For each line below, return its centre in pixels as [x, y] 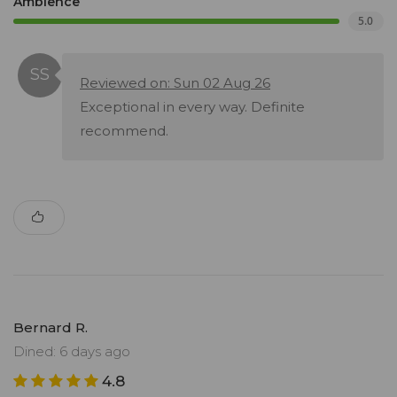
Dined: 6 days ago [72, 352]
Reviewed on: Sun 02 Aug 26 [175, 83]
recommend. [124, 131]
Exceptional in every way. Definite [192, 107]
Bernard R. [51, 328]
